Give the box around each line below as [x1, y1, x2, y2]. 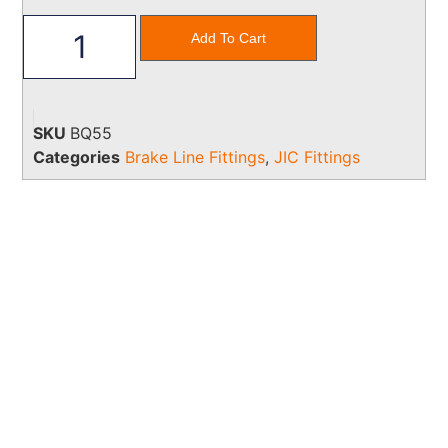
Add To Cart [190, 30, 266, 47]
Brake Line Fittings [125, 147, 266, 168]
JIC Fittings [274, 147, 361, 168]
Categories [33, 147, 121, 168]
